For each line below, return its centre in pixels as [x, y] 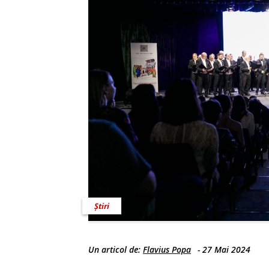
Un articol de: [116, 250]
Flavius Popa [167, 250]
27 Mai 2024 [226, 250]
